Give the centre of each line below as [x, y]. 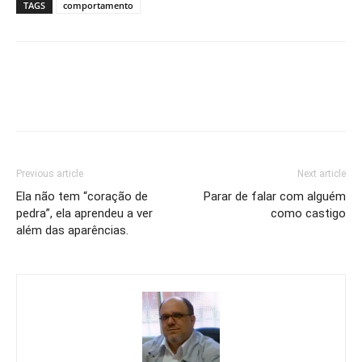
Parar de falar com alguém [275, 197]
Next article [322, 174]
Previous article [50, 174]
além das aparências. [72, 231]
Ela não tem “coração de [82, 197]
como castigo [308, 214]
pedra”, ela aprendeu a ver [84, 214]
